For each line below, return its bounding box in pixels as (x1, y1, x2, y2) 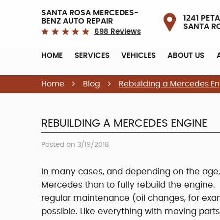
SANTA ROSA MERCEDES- (41, 9, 138, 17)
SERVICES (75, 52, 110, 59)
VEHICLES (121, 52, 156, 59)
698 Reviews (94, 28, 141, 36)
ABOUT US (167, 52, 205, 59)
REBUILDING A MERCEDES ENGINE (41, 117, 207, 129)
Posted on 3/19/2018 (41, 140, 109, 148)
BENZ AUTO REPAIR (41, 17, 113, 26)
